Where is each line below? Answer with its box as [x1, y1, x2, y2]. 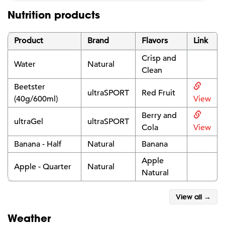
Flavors [142, 35, 168, 46]
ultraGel [14, 116, 43, 127]
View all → [176, 192, 211, 201]
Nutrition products [8, 8, 100, 21]
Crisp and [142, 53, 176, 63]
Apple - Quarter [14, 161, 71, 172]
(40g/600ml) [14, 93, 58, 104]
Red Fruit [142, 87, 175, 98]
